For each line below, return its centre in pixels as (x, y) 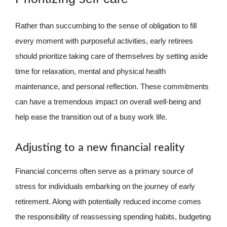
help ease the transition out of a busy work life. (91, 117)
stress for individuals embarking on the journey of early (105, 186)
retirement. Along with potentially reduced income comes (108, 201)
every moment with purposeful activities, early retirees (104, 41)
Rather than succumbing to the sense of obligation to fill (106, 26)
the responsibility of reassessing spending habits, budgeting (113, 216)
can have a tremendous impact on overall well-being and (108, 102)
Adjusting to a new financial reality (100, 147)
